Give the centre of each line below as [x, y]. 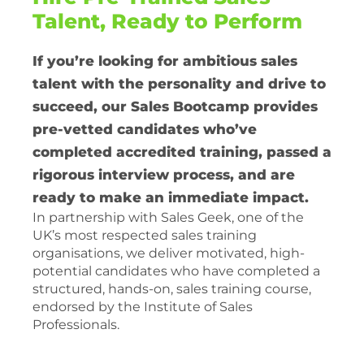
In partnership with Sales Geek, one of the [168, 217]
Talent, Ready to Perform [167, 21]
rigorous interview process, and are [164, 174]
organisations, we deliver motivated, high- [169, 253]
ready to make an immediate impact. [171, 197]
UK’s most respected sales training [145, 235]
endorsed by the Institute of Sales [143, 306]
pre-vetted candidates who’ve [145, 129]
